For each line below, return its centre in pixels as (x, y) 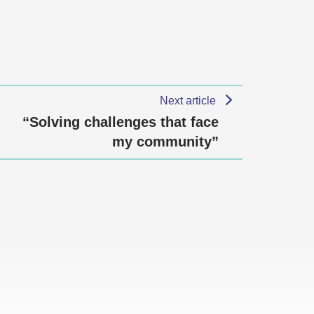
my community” (165, 142)
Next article (190, 101)
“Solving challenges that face (121, 122)
